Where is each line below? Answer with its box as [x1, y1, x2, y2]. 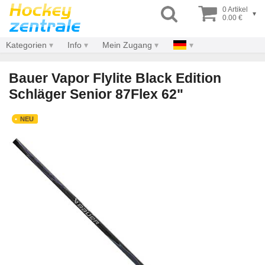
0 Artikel [222, 5, 248, 14]
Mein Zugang [102, 40, 152, 50]
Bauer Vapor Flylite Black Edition [9, 70, 221, 86]
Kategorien [6, 40, 47, 50]
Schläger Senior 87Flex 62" [9, 86, 183, 102]
